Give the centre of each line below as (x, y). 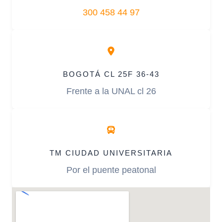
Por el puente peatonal (111, 170)
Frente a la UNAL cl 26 (111, 91)
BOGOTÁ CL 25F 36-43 (111, 74)
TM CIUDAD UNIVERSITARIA (111, 153)
